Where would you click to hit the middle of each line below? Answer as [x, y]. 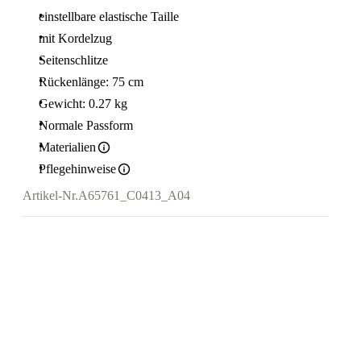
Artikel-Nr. [50, 196]
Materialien [67, 147]
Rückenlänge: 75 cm [91, 82]
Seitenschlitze [73, 60]
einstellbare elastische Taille [109, 17]
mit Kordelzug [75, 38]
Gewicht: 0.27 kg [83, 104]
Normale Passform [86, 125]
